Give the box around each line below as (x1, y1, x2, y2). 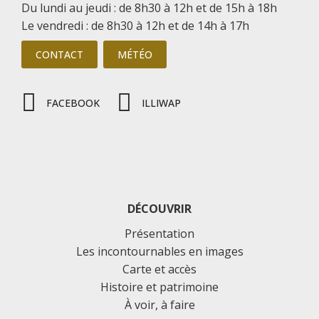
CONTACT (36, 47, 83, 61)
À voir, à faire (124, 296, 195, 313)
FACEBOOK (46, 96, 100, 110)
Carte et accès (122, 261, 197, 277)
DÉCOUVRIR (127, 200, 192, 216)
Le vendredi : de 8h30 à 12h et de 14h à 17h (21, 17, 249, 33)
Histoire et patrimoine (100, 278, 219, 295)
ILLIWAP (142, 96, 182, 110)
